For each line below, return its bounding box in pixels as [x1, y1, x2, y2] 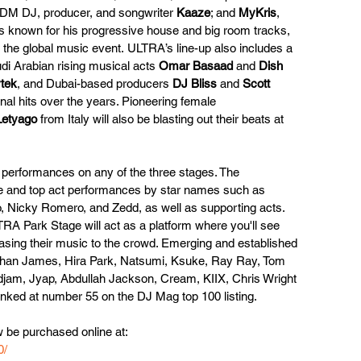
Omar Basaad [159, 58, 233, 73]
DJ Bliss [172, 76, 217, 90]
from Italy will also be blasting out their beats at [37, 111, 287, 126]
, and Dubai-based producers [17, 76, 172, 90]
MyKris [239, 5, 276, 19]
